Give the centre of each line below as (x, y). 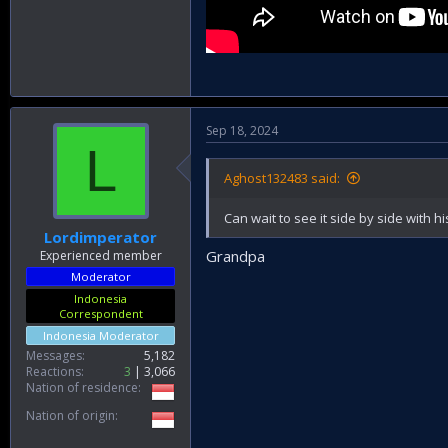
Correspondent (100, 313)
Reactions (53, 371)
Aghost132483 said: (282, 178)
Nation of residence (82, 387)
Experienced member (100, 255)
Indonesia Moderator (100, 335)
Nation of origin (70, 415)
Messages (54, 355)
